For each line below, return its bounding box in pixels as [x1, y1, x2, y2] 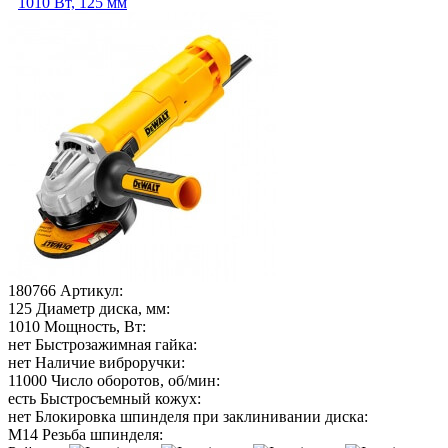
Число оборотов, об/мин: [51, 371, 220, 389]
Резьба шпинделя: [42, 425, 163, 443]
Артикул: [60, 281, 123, 299]
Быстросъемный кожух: [40, 389, 201, 407]
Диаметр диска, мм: [36, 299, 170, 317]
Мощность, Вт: [44, 317, 146, 335]
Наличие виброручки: [35, 353, 185, 371]
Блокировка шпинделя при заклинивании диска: [35, 407, 368, 425]
